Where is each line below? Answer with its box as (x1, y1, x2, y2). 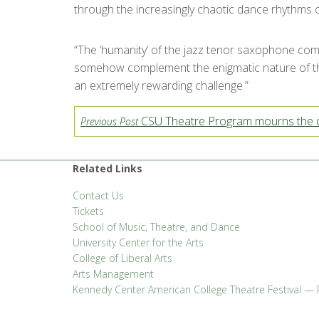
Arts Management (73, 266, 154, 281)
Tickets (73, 204, 104, 218)
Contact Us (73, 188, 124, 202)
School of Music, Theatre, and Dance (73, 219, 240, 234)
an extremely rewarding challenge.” (74, 77, 249, 93)
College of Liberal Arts (73, 251, 172, 265)
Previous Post (80, 114, 138, 128)
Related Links (73, 161, 142, 175)
